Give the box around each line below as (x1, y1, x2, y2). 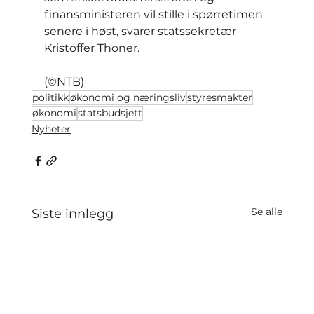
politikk (32, 91, 69, 104)
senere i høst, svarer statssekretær (43, 25, 239, 39)
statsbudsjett (77, 107, 142, 120)
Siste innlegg (31, 206, 114, 222)
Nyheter (31, 123, 71, 136)
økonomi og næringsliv (69, 91, 186, 104)
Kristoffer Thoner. (43, 41, 139, 55)
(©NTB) (43, 75, 84, 89)
